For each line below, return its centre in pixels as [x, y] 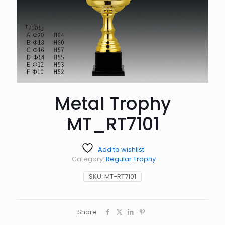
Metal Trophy [113, 103]
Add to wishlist [121, 149]
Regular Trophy [131, 159]
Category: [89, 159]
